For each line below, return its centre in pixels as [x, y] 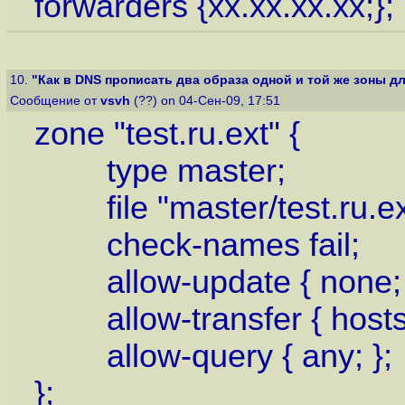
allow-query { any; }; [213, 357]
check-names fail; [197, 245]
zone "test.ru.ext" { [167, 134]
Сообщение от [55, 101]
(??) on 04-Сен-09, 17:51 [207, 101]
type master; [160, 171]
